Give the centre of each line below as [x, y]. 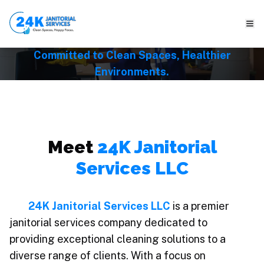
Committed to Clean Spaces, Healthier [132, 55]
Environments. [132, 72]
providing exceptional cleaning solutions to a [118, 239]
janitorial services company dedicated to [108, 222]
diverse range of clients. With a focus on [108, 255]
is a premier [200, 206]
